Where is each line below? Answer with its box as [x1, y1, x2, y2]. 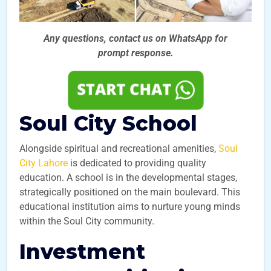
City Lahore [19, 157, 68, 169]
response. [131, 47, 174, 59]
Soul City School [19, 111, 197, 136]
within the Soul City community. [19, 215, 154, 227]
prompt [97, 47, 129, 59]
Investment [19, 239, 145, 264]
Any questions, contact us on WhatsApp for [44, 33, 227, 44]
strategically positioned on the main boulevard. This [19, 186, 240, 198]
